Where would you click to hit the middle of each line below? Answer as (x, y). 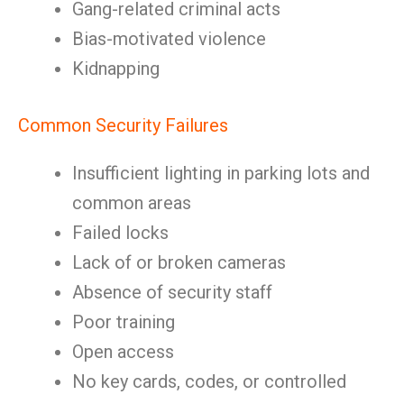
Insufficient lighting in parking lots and (221, 173)
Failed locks (120, 233)
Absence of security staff (172, 292)
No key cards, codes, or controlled (209, 381)
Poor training (124, 322)
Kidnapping (116, 69)
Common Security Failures (123, 125)
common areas (132, 203)
